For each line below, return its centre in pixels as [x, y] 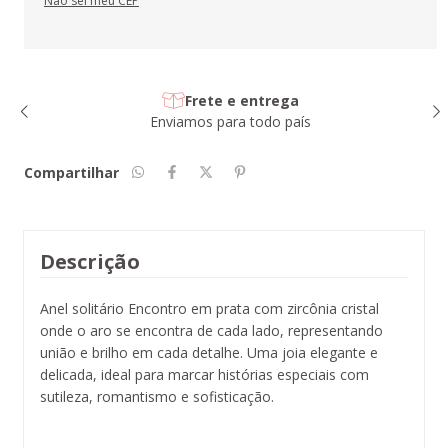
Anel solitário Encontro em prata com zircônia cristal [209, 308]
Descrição [90, 261]
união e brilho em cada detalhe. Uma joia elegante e [209, 352]
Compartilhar [71, 172]
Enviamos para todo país [230, 121]
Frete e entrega [241, 100]
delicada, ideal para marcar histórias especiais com [204, 374]
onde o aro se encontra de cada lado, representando [211, 330]
